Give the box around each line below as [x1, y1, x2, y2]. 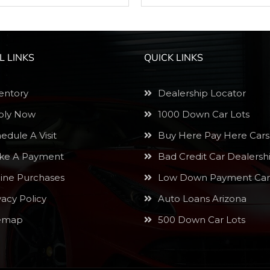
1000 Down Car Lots [158, 108, 250, 120]
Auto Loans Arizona [158, 192, 246, 204]
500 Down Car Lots [158, 213, 245, 225]
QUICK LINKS [144, 51, 203, 63]
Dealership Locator [158, 87, 246, 99]
